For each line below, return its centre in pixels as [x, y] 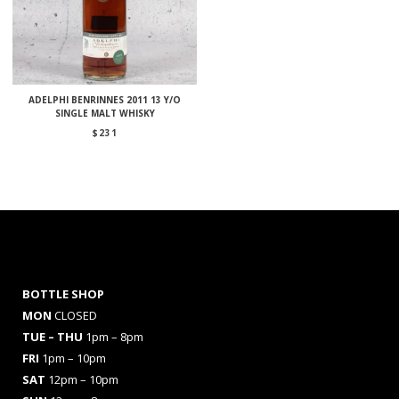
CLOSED [76, 315]
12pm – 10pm [83, 379]
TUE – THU [54, 336]
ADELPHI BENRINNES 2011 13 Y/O [105, 99]
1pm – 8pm [114, 336]
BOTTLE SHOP [63, 293]
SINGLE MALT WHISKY [105, 113]
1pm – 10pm [74, 358]
